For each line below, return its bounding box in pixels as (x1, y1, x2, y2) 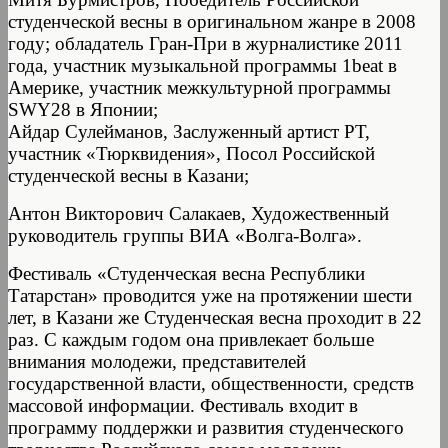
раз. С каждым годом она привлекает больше (8, 328, 374, 350)
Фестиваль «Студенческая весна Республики (8, 262, 365, 284)
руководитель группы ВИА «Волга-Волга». (8, 224, 362, 246)
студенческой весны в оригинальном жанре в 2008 (8, 10, 416, 32)
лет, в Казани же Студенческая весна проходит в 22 (8, 306, 422, 328)
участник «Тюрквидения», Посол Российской (8, 142, 375, 164)
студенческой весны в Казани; (8, 164, 249, 186)
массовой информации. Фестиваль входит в (8, 394, 358, 416)
